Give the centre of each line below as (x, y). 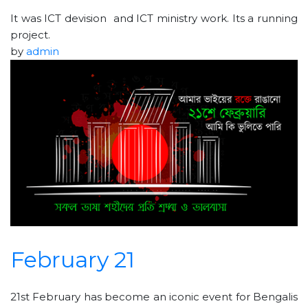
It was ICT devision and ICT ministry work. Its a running (154, 18)
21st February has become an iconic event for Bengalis (154, 296)
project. (30, 34)
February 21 (73, 259)
